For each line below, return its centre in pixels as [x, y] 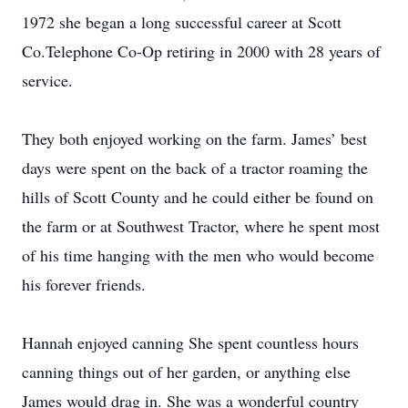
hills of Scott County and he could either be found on [198, 197]
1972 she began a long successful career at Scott [182, 22]
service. [47, 80]
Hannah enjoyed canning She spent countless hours [190, 342]
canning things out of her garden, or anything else [186, 372]
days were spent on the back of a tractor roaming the [195, 168]
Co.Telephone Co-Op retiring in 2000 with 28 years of [201, 51]
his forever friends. [84, 284]
